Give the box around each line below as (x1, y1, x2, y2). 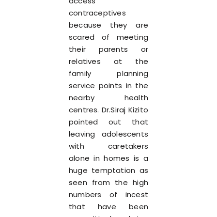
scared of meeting (69, 32, 148, 42)
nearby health (69, 93, 148, 103)
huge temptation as (69, 165, 148, 175)
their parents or (69, 44, 148, 54)
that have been (69, 201, 148, 212)
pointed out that (69, 117, 148, 127)
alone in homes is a (69, 153, 148, 163)
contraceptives (69, 8, 126, 18)
